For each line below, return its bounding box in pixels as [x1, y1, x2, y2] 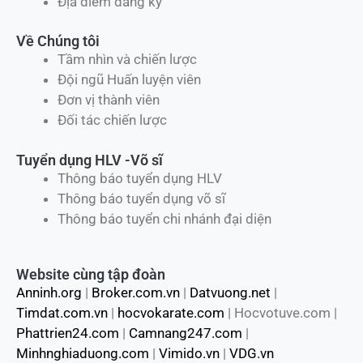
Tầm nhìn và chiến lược [58, 51, 197, 68]
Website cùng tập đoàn [16, 266, 165, 284]
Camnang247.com [129, 325, 242, 342]
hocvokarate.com [117, 305, 224, 322]
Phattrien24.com [16, 325, 119, 342]
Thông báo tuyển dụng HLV [58, 169, 222, 186]
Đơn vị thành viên [58, 92, 160, 109]
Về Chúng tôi [16, 32, 100, 50]
